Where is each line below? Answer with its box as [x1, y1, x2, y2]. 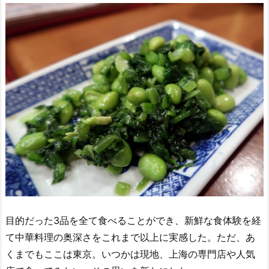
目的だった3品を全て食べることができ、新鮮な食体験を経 [5, 214, 261, 226]
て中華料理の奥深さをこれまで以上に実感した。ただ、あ [5, 231, 255, 243]
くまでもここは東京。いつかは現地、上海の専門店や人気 [5, 248, 255, 260]
